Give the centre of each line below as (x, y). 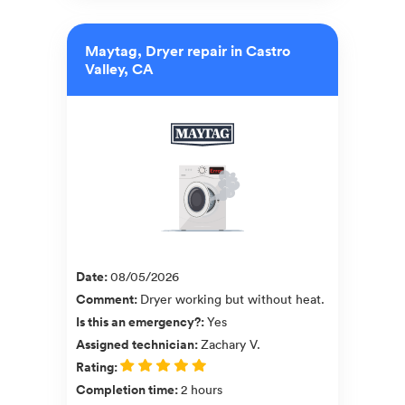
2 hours (202, 389)
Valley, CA (119, 68)
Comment (105, 299)
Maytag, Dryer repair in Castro (188, 50)
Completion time (125, 389)
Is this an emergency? (138, 321)
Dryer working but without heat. (232, 298)
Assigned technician (135, 344)
